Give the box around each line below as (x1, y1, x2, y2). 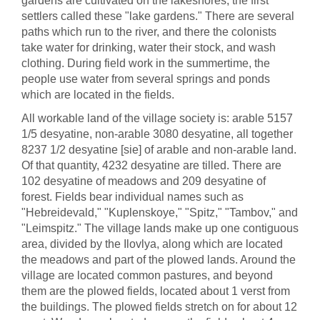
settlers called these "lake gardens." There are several (21, 10, 294, 22)
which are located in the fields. (21, 89, 177, 101)
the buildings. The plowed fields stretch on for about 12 (21, 301, 297, 313)
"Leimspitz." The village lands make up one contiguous (21, 222, 299, 234)
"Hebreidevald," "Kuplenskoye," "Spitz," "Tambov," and (21, 206, 298, 219)
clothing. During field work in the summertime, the (21, 57, 270, 69)
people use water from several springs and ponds (21, 73, 270, 85)
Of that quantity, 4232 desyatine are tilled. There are (21, 159, 281, 171)
